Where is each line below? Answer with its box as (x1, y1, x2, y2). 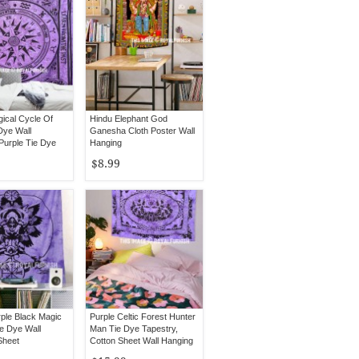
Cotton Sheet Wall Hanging (90, 336, 193, 345)
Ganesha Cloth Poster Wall (90, 126, 195, 135)
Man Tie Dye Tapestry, (90, 324, 178, 333)
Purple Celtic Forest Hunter (90, 312, 196, 321)
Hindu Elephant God (90, 114, 167, 123)
